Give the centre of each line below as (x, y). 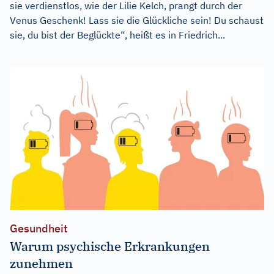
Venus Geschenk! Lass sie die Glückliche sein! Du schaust (137, 20)
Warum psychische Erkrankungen (110, 246)
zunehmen (41, 263)
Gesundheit (39, 228)
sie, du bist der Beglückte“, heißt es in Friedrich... (117, 35)
